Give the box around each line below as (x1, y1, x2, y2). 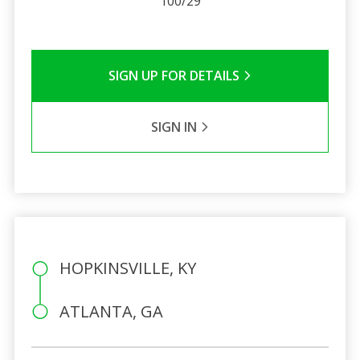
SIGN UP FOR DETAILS (108, 66, 243, 84)
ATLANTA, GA (59, 300, 163, 322)
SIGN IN (150, 117, 200, 136)
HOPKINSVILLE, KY (59, 256, 196, 279)
